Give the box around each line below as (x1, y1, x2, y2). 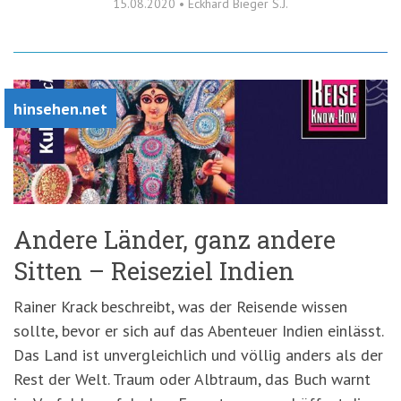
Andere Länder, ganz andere (13, 224, 336, 256)
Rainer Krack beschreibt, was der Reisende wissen (13, 296, 347, 318)
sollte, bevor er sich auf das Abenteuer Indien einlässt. (13, 320, 383, 342)
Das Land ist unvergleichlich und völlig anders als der (13, 345, 383, 366)
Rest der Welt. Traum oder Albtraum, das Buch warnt (13, 369, 371, 390)
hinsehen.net (13, 98, 107, 119)
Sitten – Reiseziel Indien (13, 255, 294, 287)
